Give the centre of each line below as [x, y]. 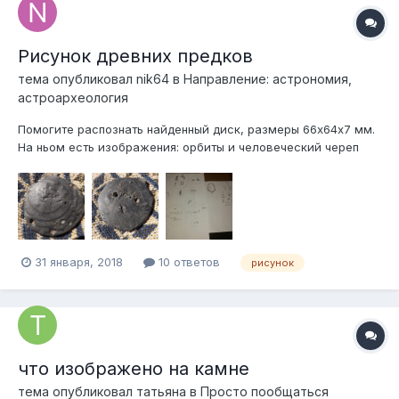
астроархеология [73, 98]
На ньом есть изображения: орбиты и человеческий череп [188, 147]
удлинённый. [53, 165]
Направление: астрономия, [268, 79]
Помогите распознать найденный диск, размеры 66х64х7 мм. [196, 130]
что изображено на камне [134, 368]
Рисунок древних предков [135, 57]
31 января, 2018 [79, 262]
